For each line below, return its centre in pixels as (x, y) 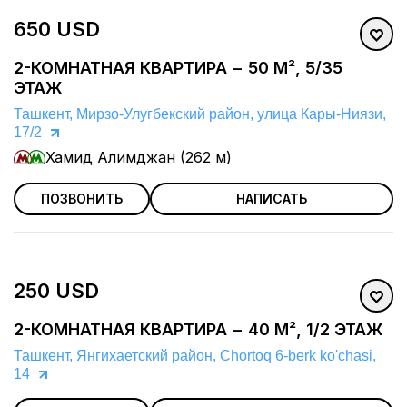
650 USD (57, 30)
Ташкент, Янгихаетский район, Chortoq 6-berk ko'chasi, (195, 356)
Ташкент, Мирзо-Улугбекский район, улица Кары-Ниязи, (200, 114)
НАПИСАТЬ (272, 199)
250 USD (56, 291)
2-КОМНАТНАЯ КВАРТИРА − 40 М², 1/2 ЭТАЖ (198, 330)
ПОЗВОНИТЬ (82, 199)
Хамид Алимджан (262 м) (139, 158)
